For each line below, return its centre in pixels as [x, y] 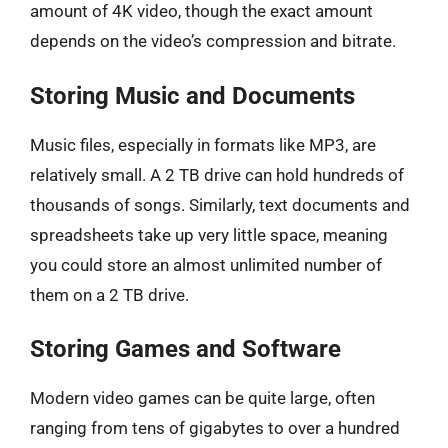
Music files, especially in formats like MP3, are [203, 144]
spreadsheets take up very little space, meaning [209, 234]
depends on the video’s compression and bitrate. [213, 41]
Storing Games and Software [185, 349]
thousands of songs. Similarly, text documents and [220, 204]
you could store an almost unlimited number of [206, 264]
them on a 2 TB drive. [109, 294]
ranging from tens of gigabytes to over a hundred [215, 428]
